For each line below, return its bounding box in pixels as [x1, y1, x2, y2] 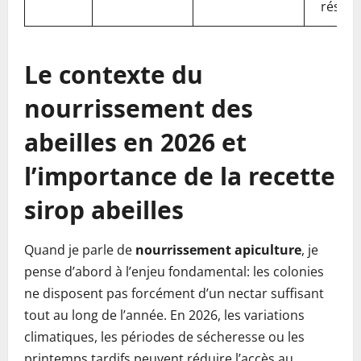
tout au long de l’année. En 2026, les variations [24, 306, 305, 324]
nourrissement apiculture [135, 241, 301, 259]
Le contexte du [24, 58, 203, 91]
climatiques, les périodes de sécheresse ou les [24, 328, 305, 346]
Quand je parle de [24, 241, 135, 259]
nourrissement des [24, 92, 253, 125]
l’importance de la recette [24, 160, 335, 193]
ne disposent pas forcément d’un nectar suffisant [24, 284, 324, 302]
